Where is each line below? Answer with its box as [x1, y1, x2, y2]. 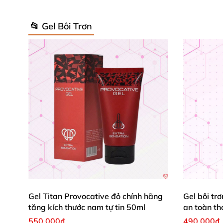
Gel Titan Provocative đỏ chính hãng [28, 191, 163, 201]
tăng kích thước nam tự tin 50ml [28, 202, 145, 212]
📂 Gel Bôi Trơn [30, 20, 92, 32]
